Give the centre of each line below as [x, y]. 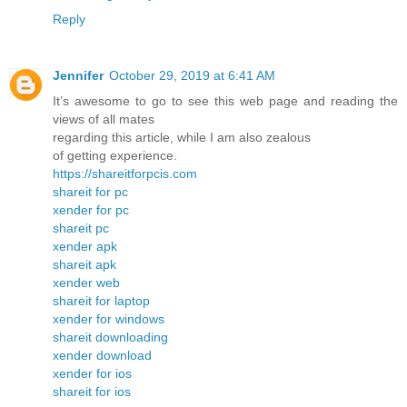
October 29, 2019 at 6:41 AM [192, 75]
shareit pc [81, 228]
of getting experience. [115, 155]
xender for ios [92, 373]
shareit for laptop [101, 300]
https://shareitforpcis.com [125, 173]
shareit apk [84, 264]
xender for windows [109, 318]
